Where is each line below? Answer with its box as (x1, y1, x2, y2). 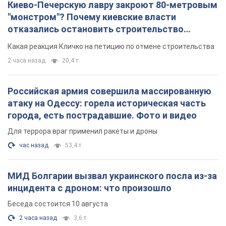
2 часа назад (19, 114, 57, 122)
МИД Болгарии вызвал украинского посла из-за (8, 70, 217, 81)
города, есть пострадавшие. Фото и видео (8, 10, 197, 21)
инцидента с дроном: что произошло (8, 82, 172, 93)
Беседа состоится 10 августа (8, 99, 108, 108)
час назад (19, 41, 48, 49)
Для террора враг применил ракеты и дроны (8, 27, 157, 35)
